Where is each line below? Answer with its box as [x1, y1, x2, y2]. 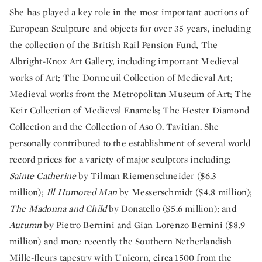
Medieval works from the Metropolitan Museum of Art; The [9, 88, 252, 100]
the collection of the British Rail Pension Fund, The [9, 39, 218, 51]
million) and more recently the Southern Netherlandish [9, 235, 232, 247]
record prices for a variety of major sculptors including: [9, 153, 231, 166]
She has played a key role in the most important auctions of [9, 6, 248, 18]
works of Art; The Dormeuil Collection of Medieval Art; [9, 71, 233, 84]
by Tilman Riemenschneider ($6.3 [78, 170, 217, 182]
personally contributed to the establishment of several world [9, 137, 251, 149]
